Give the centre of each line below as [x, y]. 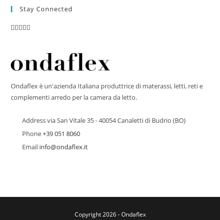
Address [34, 121]
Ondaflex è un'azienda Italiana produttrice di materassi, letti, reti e [107, 86]
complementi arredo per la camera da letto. [74, 97]
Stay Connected [46, 9]
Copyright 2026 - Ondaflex [110, 215]
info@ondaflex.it [64, 147]
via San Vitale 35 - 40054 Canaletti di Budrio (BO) [117, 121]
